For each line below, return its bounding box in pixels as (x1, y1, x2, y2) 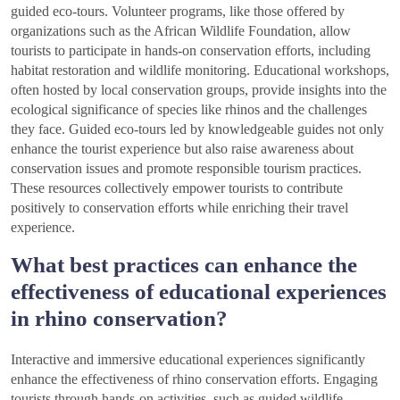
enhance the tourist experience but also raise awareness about (11, 141, 354, 157)
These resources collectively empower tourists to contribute (11, 180, 343, 196)
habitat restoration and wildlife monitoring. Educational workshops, (11, 62, 389, 79)
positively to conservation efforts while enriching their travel (11, 200, 348, 216)
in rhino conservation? (11, 306, 228, 331)
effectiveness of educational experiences (11, 279, 387, 304)
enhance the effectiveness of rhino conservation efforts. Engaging (11, 371, 378, 387)
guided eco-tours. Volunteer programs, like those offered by (11, 4, 345, 20)
